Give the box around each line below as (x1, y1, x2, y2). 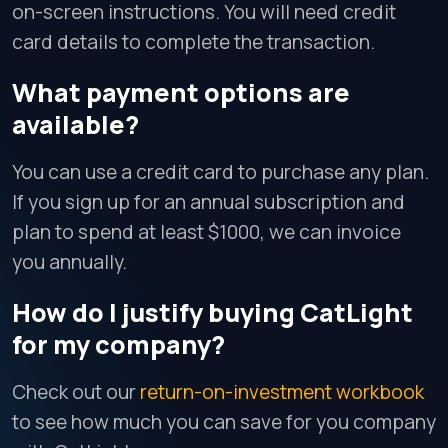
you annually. (12, 249, 127, 275)
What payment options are (12, 75, 350, 110)
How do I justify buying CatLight (12, 295, 413, 330)
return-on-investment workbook (140, 379, 424, 405)
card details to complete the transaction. (12, 29, 375, 55)
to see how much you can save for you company (12, 409, 436, 435)
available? (12, 107, 139, 142)
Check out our (12, 379, 140, 405)
